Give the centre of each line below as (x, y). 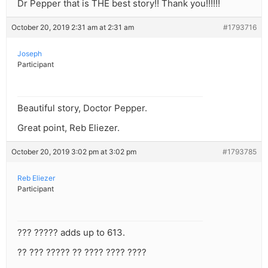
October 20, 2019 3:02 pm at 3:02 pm (74, 152)
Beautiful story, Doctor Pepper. (82, 108)
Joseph (30, 54)
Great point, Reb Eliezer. (68, 128)
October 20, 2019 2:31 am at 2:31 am (73, 28)
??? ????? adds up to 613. (71, 233)
